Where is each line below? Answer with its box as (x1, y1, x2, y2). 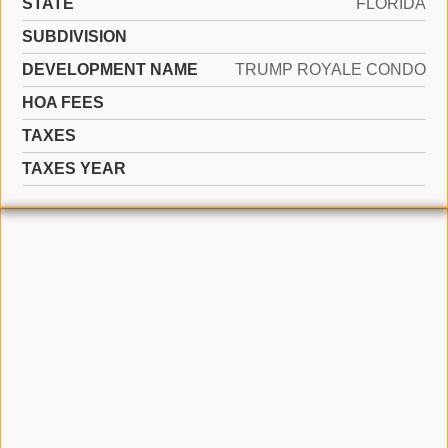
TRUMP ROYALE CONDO (235, 61, 426, 78)
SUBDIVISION (22, 28, 127, 45)
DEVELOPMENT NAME (22, 61, 198, 78)
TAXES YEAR (22, 160, 126, 177)
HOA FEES (22, 94, 104, 111)
